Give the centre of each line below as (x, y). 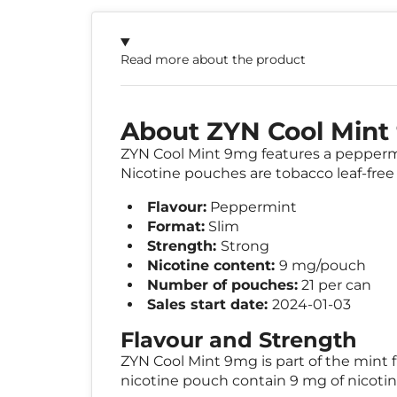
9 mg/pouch (323, 265)
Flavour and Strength (239, 339)
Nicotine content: (213, 265)
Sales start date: (210, 304)
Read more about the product (213, 59)
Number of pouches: (222, 284)
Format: (176, 226)
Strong (245, 245)
